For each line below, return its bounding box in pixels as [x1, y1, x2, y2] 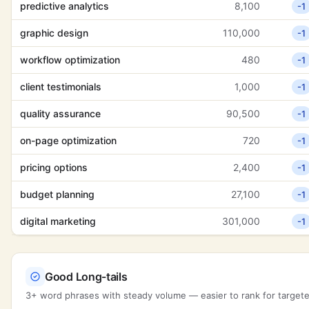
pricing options [20, 161, 88, 173]
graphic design [20, 27, 88, 39]
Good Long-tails [45, 270, 128, 283]
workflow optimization [20, 54, 120, 66]
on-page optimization [20, 134, 117, 146]
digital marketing [20, 215, 96, 227]
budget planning [20, 188, 94, 200]
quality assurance [20, 108, 101, 119]
